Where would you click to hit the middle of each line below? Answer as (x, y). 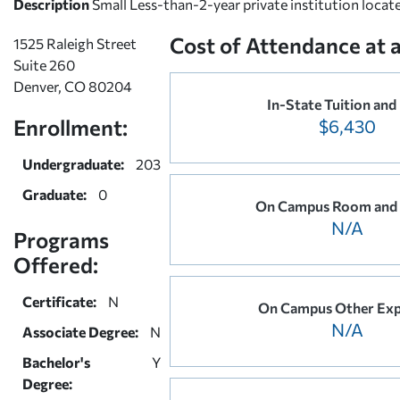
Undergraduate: (73, 163)
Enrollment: (71, 127)
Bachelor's (56, 362)
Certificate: (59, 301)
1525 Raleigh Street (75, 43)
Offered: (56, 264)
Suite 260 (44, 64)
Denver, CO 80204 (73, 86)
